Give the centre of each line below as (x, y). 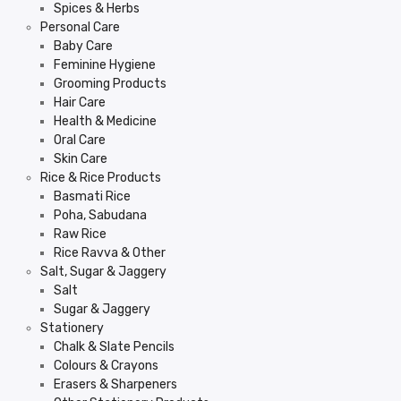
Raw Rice (80, 234)
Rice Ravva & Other (110, 253)
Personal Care (80, 27)
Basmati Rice (92, 196)
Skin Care (81, 159)
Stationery (72, 328)
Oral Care (80, 140)
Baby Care (83, 46)
